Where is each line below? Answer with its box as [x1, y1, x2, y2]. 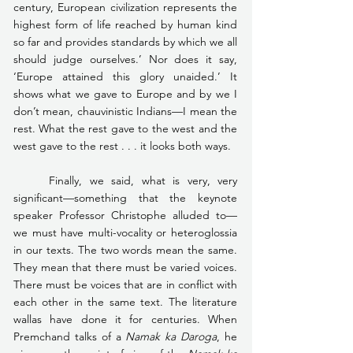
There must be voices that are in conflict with [13, 277, 237, 292]
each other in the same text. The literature [13, 294, 237, 309]
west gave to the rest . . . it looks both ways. [13, 138, 231, 153]
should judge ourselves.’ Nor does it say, [13, 51, 237, 66]
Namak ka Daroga [125, 329, 217, 344]
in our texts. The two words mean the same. [13, 242, 237, 257]
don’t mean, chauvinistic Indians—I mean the [13, 103, 237, 118]
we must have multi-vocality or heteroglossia [13, 225, 237, 240]
